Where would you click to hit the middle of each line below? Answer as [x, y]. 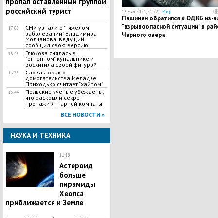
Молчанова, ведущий [54, 39]
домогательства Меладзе [61, 78]
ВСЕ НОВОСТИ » [82, 115]
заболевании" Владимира [61, 33]
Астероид [76, 166]
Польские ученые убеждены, [64, 92]
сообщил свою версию [56, 45]
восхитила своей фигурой [61, 64]
